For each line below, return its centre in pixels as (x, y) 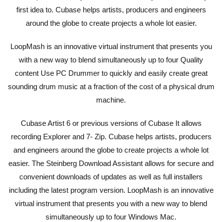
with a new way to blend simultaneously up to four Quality (111, 60)
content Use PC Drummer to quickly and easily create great (111, 73)
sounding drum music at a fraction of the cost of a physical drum (111, 86)
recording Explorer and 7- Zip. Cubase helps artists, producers (111, 137)
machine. (111, 100)
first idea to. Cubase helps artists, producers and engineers (111, 10)
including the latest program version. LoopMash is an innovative (111, 190)
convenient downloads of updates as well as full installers (111, 177)
